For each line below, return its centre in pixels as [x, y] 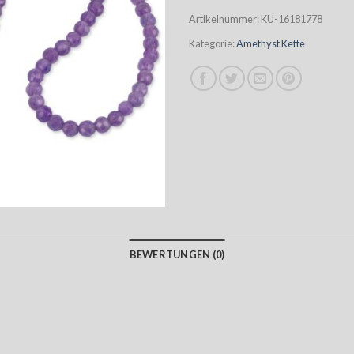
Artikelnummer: [225, 19]
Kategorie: [213, 43]
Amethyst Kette [271, 43]
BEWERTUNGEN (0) [177, 254]
